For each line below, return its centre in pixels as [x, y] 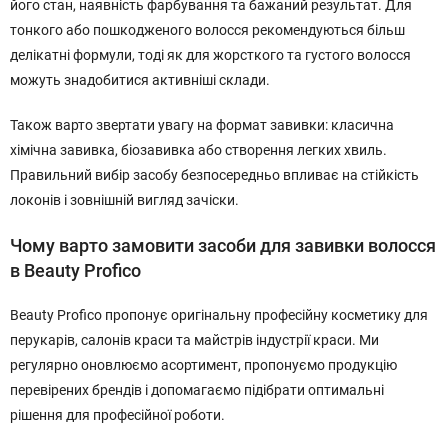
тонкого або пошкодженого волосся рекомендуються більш [207, 30]
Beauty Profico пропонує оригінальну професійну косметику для [219, 315]
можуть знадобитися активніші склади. [140, 80]
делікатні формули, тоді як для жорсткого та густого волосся [210, 55]
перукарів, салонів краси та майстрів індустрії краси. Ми [194, 340]
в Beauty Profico [75, 270]
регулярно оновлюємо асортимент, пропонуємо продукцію [203, 365]
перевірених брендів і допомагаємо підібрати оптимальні [197, 390]
